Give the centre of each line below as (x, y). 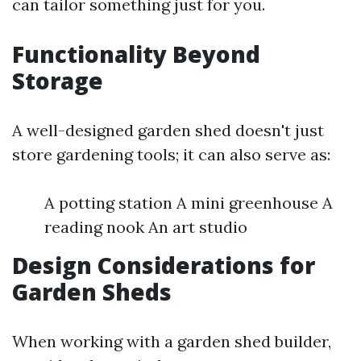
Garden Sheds (92, 292)
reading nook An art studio (146, 227)
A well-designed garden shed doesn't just (168, 130)
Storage (58, 81)
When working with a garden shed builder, (172, 341)
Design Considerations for (164, 265)
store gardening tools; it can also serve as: (171, 154)
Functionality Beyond (136, 54)
